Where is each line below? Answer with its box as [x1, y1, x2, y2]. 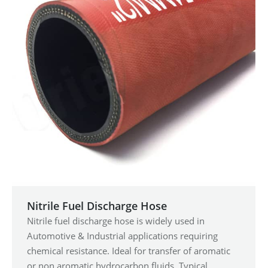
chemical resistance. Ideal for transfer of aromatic [27, 245, 230, 257]
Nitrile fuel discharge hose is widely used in [27, 215, 205, 227]
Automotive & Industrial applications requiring [27, 230, 218, 242]
